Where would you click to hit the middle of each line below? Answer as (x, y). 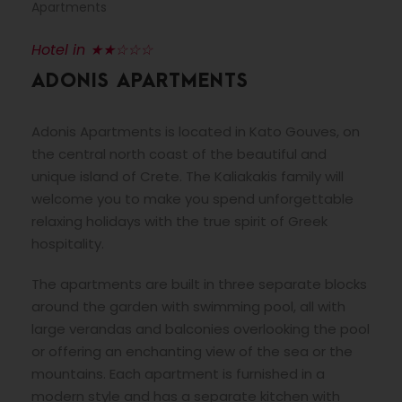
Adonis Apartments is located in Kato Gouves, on (196, 131)
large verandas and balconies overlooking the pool (201, 328)
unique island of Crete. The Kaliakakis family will (188, 176)
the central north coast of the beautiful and (179, 153)
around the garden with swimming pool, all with (188, 306)
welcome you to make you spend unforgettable (192, 198)
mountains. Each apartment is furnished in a (178, 373)
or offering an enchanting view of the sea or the (192, 351)
